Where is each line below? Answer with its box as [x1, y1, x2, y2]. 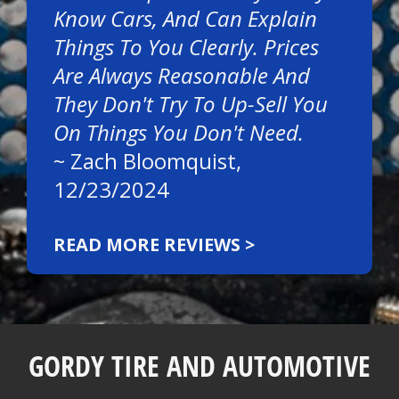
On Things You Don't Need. [53, 118, 304, 147]
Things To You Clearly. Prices [53, 32, 319, 61]
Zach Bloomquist [70, 146, 236, 175]
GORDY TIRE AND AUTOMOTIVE [28, 346, 370, 385]
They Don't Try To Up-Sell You [53, 89, 328, 118]
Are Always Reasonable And [53, 61, 310, 90]
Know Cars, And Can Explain [53, 4, 317, 33]
